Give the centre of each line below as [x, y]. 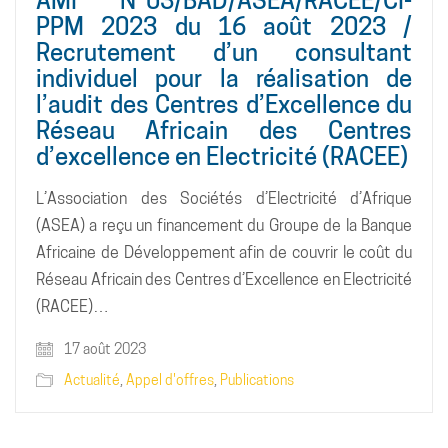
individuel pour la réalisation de [224, 78]
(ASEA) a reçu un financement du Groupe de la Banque [224, 225]
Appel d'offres [170, 379]
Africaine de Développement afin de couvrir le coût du [224, 252]
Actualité [92, 379]
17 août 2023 [103, 348]
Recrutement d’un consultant [224, 52]
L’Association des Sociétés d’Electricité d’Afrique [224, 198]
